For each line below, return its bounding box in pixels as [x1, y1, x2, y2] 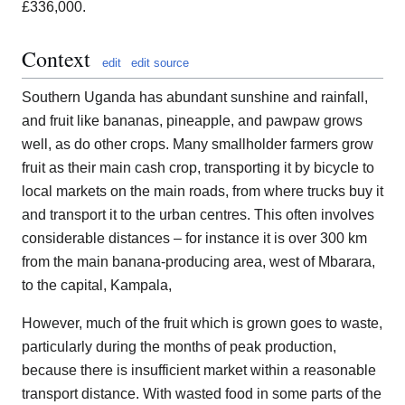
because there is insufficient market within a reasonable [22, 363, 376, 379]
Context [22, 44, 90, 74]
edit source [131, 56, 189, 71]
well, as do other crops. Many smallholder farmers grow [22, 137, 373, 153]
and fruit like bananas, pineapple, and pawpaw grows [22, 113, 363, 129]
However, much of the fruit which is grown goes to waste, [22, 316, 382, 332]
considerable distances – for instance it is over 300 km [22, 231, 367, 247]
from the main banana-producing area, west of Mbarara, [22, 254, 375, 270]
